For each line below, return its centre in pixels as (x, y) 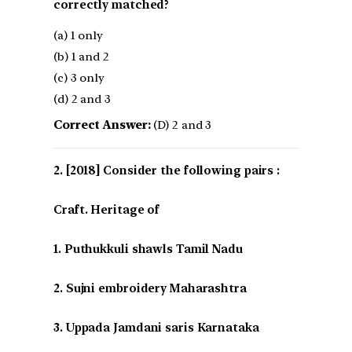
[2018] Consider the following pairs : (173, 171)
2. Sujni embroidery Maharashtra (150, 289)
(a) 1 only (78, 36)
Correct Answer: (102, 125)
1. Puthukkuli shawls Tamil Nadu (148, 249)
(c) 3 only (79, 78)
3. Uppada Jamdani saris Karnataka (156, 328)
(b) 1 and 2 (81, 57)
